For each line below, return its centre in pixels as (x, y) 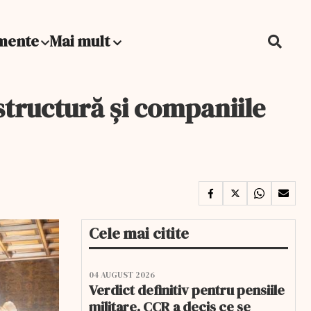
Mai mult (81, 41)
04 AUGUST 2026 (122, 275)
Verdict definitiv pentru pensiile (187, 290)
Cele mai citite (139, 233)
